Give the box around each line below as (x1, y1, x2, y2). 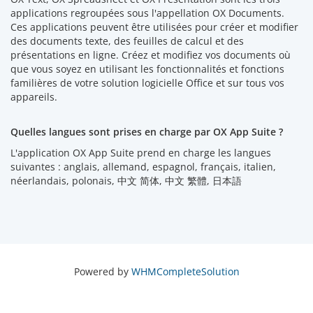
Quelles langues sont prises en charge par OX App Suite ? (10, 124, 283, 138)
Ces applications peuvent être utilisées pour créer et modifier (10, 20, 298, 34)
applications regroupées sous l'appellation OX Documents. (10, 6, 284, 20)
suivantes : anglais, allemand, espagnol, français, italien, (10, 159, 276, 173)
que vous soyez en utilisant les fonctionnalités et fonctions (10, 61, 284, 75)
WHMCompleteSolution (131, 264, 240, 278)
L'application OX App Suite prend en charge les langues (10, 145, 271, 159)
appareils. (10, 89, 57, 103)
